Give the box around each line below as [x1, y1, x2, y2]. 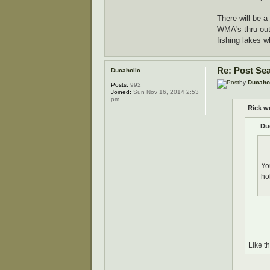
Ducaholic [111, 67, 140, 74]
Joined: [111, 89, 131, 96]
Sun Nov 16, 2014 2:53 [131, 89, 199, 96]
